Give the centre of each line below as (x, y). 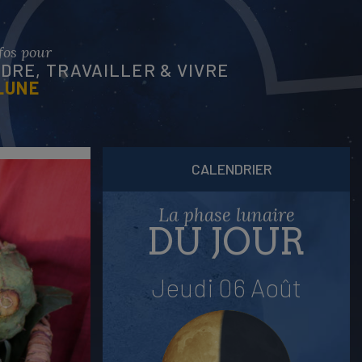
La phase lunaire (226, 214)
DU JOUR (226, 241)
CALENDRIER (232, 169)
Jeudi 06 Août (226, 286)
